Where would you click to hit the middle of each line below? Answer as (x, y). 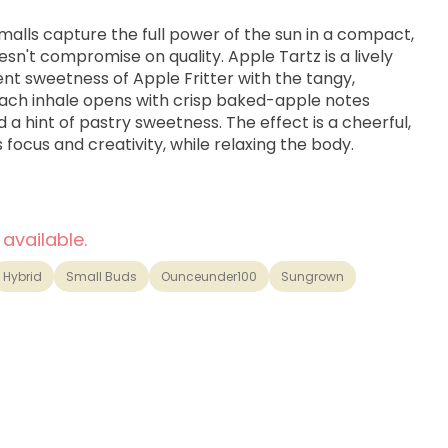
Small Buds (101, 276)
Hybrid (22, 276)
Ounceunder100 (209, 276)
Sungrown (312, 276)
